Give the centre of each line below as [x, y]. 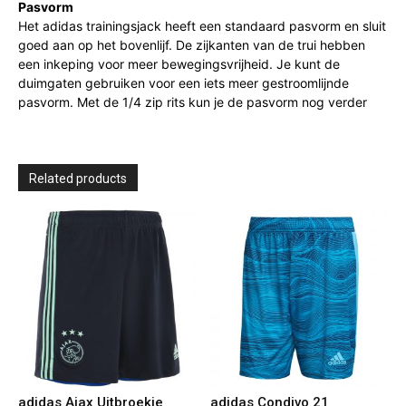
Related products [78, 179]
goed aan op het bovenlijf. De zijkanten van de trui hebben [192, 45]
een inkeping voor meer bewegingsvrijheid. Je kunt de [179, 64]
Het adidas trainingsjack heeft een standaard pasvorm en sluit [202, 26]
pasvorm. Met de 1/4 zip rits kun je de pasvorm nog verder [193, 102]
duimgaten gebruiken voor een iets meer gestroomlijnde [184, 83]
